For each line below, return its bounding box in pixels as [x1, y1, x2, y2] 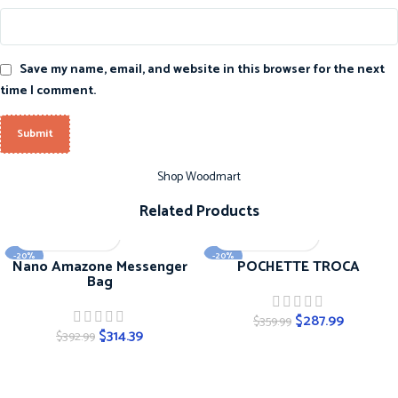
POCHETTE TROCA [237, 254, 360, 279]
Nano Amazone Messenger [12, 254, 187, 279]
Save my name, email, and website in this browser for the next [20, 59, 385, 80]
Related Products [139, 198, 259, 224]
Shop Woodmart [157, 166, 241, 187]
